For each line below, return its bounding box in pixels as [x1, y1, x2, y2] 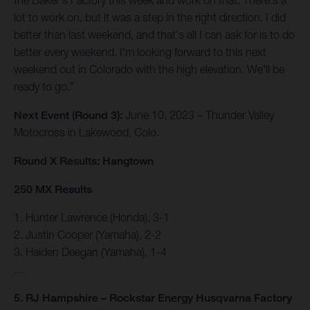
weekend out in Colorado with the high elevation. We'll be [14, 63, 284, 76]
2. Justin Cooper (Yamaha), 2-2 [14, 228, 161, 241]
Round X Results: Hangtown [14, 154, 154, 168]
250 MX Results [14, 183, 92, 197]
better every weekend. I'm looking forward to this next [14, 46, 266, 59]
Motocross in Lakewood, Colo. [14, 126, 159, 139]
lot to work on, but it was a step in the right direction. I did [14, 11, 286, 24]
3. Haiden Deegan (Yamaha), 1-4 [14, 246, 167, 259]
